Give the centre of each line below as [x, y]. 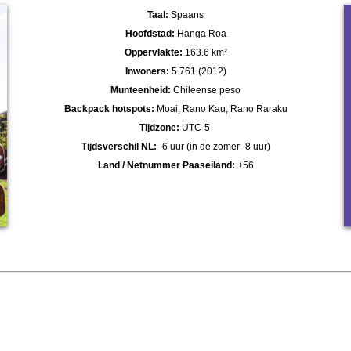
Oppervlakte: [153, 52]
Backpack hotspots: [109, 109]
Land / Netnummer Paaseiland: [166, 165]
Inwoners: [147, 71]
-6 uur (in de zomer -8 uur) [213, 146]
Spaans [186, 14]
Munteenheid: [141, 90]
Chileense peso [206, 90]
